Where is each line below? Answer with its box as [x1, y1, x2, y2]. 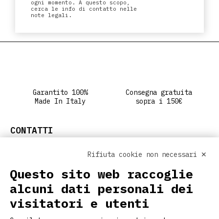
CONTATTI [10, 125, 54, 136]
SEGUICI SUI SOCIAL [10, 155, 108, 167]
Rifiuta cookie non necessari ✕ [88, 150, 207, 159]
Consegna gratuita [126, 88, 193, 97]
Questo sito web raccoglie [10, 166, 193, 182]
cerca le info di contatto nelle [30, 5, 137, 12]
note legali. [30, 11, 72, 19]
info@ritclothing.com [10, 140, 89, 150]
